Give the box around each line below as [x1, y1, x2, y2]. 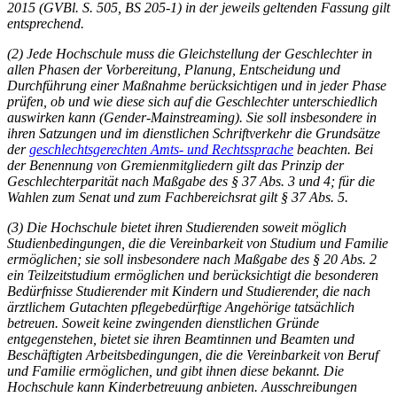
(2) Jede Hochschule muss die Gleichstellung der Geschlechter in [7, 45, 372, 61]
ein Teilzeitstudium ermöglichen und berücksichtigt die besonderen [7, 267, 378, 283]
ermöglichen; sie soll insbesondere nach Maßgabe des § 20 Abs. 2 [7, 251, 377, 267]
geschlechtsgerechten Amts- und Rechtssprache [29, 141, 293, 157]
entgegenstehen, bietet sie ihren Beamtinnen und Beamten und [7, 331, 354, 346]
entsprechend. [7, 15, 84, 31]
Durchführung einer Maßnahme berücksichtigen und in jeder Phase [7, 77, 386, 93]
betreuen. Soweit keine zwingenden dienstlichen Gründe [7, 315, 319, 331]
